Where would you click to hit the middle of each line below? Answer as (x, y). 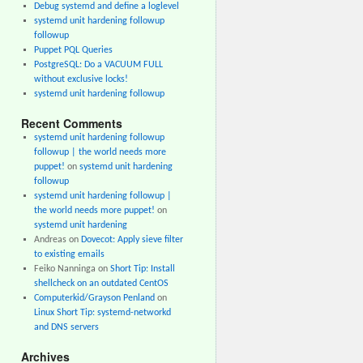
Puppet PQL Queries (73, 50)
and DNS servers (66, 327)
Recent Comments (72, 123)
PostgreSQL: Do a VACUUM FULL (98, 65)
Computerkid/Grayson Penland (94, 298)
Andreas (50, 240)
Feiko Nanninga (64, 269)
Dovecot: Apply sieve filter (132, 240)
